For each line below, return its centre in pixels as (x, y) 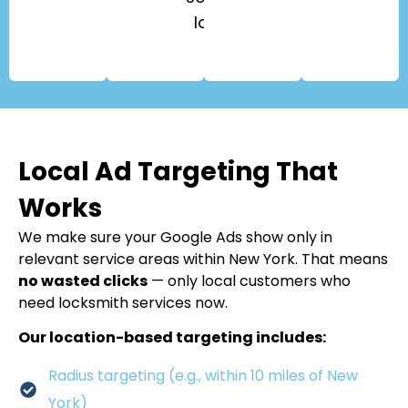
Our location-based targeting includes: (172, 338)
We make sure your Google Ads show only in (175, 237)
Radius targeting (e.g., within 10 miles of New (203, 375)
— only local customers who (249, 280)
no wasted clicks (83, 280)
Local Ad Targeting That (178, 171)
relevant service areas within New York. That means (203, 259)
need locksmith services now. (123, 302)
